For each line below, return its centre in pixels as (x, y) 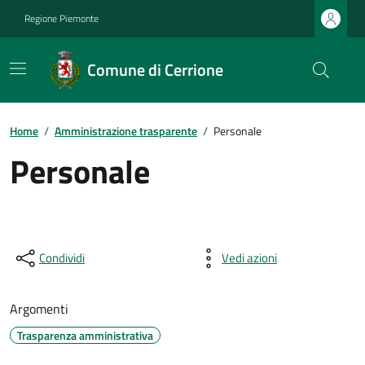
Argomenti (39, 309)
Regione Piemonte (62, 18)
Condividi (62, 258)
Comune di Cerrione (155, 70)
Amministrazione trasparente (126, 131)
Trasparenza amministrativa (85, 335)
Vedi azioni (249, 258)
